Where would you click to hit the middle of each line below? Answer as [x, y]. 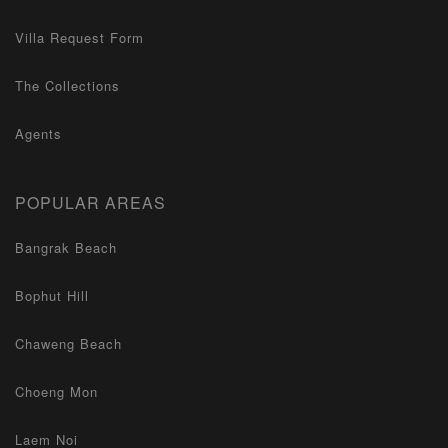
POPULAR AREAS [90, 202]
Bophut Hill [52, 295]
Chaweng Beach [68, 343]
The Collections [67, 85]
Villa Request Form [79, 37]
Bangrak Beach [66, 247]
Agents [38, 133]
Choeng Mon [56, 391]
